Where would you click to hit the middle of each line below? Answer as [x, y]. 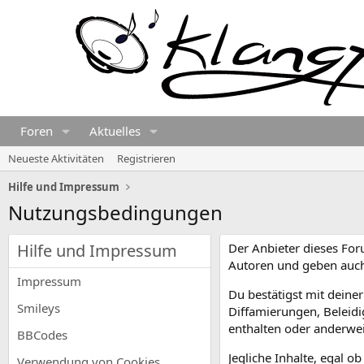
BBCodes [42, 335]
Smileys [39, 308]
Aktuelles [115, 131]
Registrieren [146, 158]
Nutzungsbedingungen [115, 212]
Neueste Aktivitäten [56, 158]
